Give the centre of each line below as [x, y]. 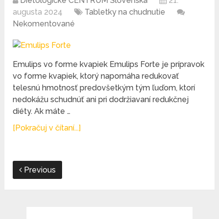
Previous [39, 170]
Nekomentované [44, 24]
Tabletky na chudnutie [125, 12]
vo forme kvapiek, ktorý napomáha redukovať [96, 76]
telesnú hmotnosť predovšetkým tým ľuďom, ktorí [104, 88]
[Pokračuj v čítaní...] [47, 128]
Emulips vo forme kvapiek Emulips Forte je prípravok [109, 65]
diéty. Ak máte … [42, 111]
